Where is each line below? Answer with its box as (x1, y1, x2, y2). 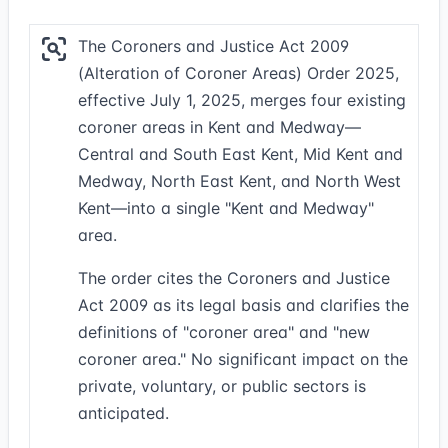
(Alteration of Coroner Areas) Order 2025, (78, 63, 399, 83)
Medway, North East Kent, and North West (78, 171, 401, 191)
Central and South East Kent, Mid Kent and (78, 144, 403, 164)
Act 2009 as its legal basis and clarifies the (78, 295, 409, 315)
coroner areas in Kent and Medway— (78, 117, 361, 137)
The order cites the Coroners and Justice (78, 268, 390, 288)
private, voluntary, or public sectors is (78, 376, 366, 396)
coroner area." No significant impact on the (78, 349, 408, 369)
